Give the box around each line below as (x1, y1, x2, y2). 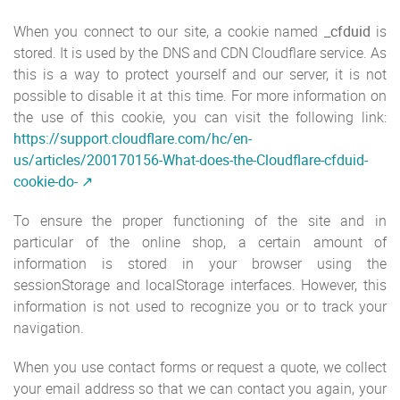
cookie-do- (13, 171, 78, 191)
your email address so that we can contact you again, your (13, 379, 387, 398)
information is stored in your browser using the (13, 254, 387, 273)
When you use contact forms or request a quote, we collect (13, 357, 387, 377)
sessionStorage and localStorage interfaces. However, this (13, 275, 387, 295)
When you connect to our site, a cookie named (13, 21, 324, 41)
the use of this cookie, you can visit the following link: (13, 107, 387, 127)
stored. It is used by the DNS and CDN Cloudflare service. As (13, 43, 387, 62)
